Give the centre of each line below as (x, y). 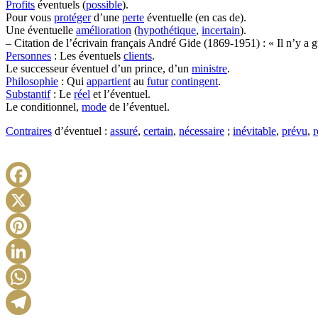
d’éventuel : (81, 131)
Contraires (29, 131)
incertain (221, 30)
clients (138, 56)
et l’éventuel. (120, 94)
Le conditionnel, (44, 107)
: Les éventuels (87, 56)
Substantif (28, 94)
